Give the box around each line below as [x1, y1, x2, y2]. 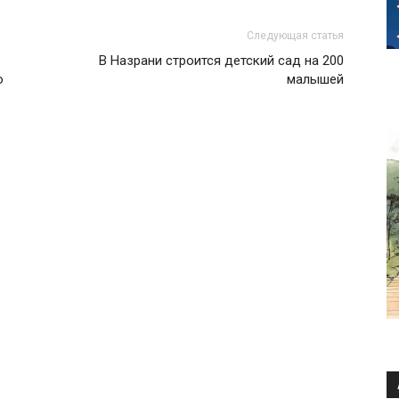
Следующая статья [247, 28, 344, 42]
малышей [287, 70, 344, 87]
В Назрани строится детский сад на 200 [99, 52, 344, 69]
